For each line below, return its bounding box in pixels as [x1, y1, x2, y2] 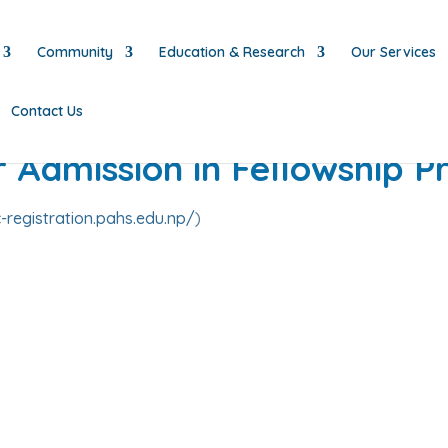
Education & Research [159, 43, 305, 61]
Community [37, 43, 113, 61]
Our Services [351, 43, 436, 61]
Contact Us [11, 102, 83, 120]
